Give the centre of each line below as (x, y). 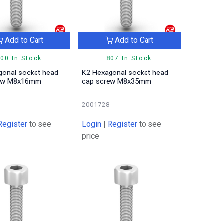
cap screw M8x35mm (117, 82)
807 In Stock (129, 58)
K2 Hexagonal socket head (125, 73)
